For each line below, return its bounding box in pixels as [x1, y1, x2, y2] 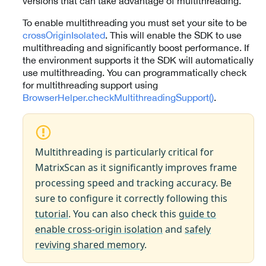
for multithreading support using [23, 80, 158, 91]
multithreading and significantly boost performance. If [23, 42, 249, 53]
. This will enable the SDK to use [105, 30, 242, 41]
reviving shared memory [35, 238, 144, 252]
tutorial [35, 207, 68, 221]
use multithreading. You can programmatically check [23, 67, 246, 78]
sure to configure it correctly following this [35, 192, 227, 205]
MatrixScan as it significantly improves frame [35, 161, 237, 175]
